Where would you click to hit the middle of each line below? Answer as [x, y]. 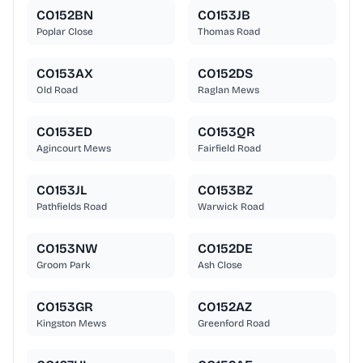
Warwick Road [231, 207]
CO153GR [65, 307]
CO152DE [225, 249]
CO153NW [67, 249]
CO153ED [64, 132]
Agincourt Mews [74, 149]
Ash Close [220, 265]
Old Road [57, 90]
